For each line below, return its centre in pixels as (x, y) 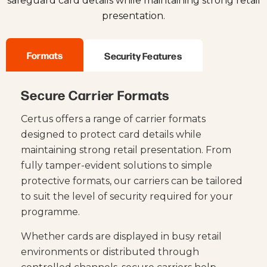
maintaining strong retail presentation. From (126, 150)
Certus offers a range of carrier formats (113, 119)
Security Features (143, 56)
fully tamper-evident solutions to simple (117, 166)
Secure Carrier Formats (95, 95)
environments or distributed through (110, 252)
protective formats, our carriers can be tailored (132, 181)
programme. (50, 212)
